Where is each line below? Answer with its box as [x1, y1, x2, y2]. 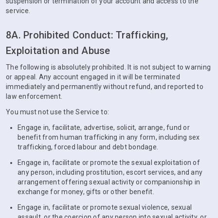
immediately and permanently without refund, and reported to [6, 83, 203, 91]
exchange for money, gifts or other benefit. [18, 188, 154, 196]
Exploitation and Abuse [6, 45, 110, 56]
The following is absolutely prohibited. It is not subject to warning [6, 63, 211, 71]
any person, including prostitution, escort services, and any [18, 168, 202, 176]
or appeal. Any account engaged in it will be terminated [6, 73, 180, 81]
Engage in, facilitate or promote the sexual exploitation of [18, 159, 200, 166]
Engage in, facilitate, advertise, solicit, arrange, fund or [18, 124, 190, 131]
